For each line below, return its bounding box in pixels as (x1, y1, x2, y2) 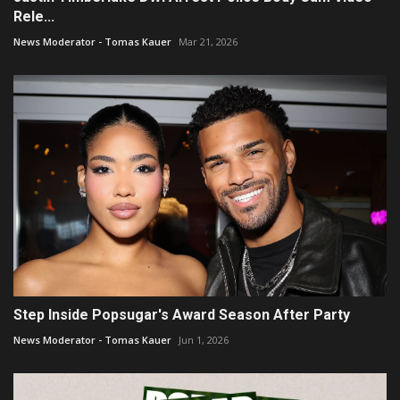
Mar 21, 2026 (179, 34, 237, 48)
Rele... (13, 7, 54, 25)
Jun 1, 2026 (179, 333, 229, 347)
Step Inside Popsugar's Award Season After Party (13, 306, 350, 324)
